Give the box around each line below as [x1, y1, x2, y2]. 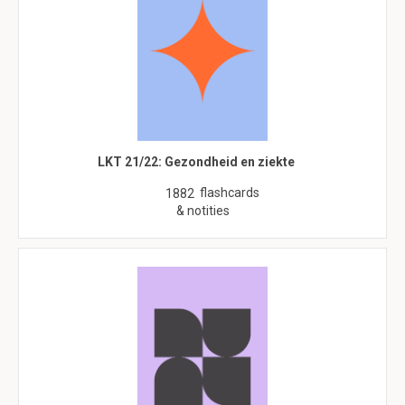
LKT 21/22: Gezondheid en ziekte [97, 155, 295, 169]
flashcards [200, 185, 259, 200]
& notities [175, 203, 230, 218]
